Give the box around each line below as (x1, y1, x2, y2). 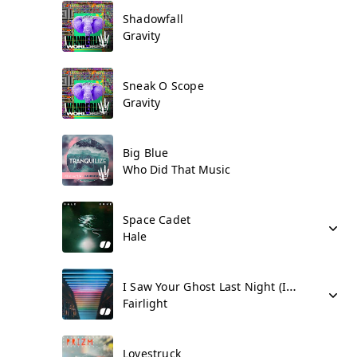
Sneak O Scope (123, 78, 204, 93)
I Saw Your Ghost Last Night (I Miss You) (286, 277, 297, 295)
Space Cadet (123, 212, 191, 227)
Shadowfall (123, 11, 184, 26)
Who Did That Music (123, 162, 230, 177)
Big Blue (123, 145, 169, 160)
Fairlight (123, 296, 167, 311)
